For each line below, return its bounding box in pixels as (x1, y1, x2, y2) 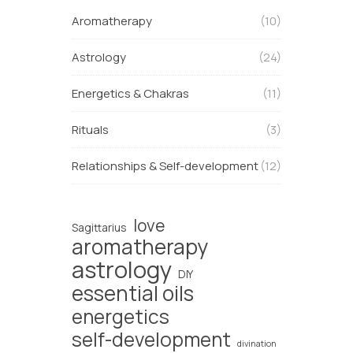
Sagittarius (72, 219, 128, 235)
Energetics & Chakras (72, 84, 190, 102)
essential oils (72, 278, 195, 307)
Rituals (72, 121, 110, 138)
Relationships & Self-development (72, 157, 259, 174)
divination (237, 337, 277, 349)
